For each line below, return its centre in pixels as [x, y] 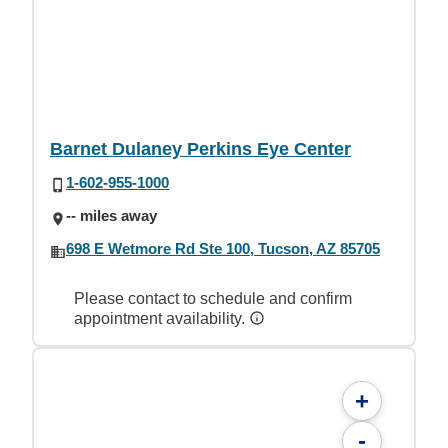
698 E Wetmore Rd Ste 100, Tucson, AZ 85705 [223, 249]
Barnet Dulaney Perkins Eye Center [200, 148]
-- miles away [111, 215]
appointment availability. [161, 318]
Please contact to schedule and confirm [213, 298]
